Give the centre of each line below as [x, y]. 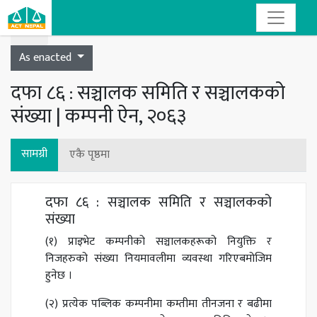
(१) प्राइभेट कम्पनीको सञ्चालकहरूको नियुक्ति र [158, 242]
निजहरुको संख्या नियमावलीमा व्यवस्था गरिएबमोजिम [158, 259]
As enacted [47, 58]
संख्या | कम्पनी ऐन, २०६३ [98, 116]
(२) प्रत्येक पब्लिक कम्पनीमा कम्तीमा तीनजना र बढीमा [158, 304]
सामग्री [34, 154]
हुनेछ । [59, 276]
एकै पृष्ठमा [90, 155]
